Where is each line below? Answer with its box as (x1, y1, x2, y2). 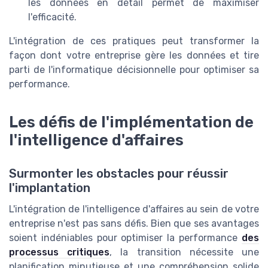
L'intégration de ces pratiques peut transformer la (9, 35, 259, 47)
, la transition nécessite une (109, 246, 260, 258)
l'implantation (9, 181, 90, 196)
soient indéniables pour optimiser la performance (9, 232, 242, 244)
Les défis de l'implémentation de (9, 112, 254, 131)
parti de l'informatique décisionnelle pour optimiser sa (9, 64, 259, 76)
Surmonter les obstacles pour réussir (9, 166, 229, 181)
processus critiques (9, 246, 110, 258)
